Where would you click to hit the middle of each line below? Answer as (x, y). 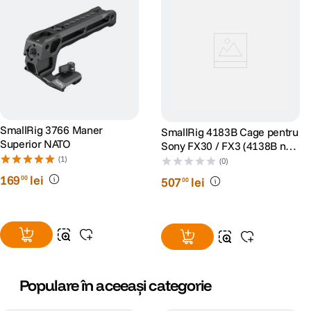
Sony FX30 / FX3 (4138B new (230, 146)
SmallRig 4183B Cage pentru (230, 132)
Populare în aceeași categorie (116, 285)
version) (180, 160)
